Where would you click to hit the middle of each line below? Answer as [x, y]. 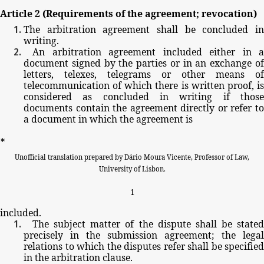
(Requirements [78, 14]
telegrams [129, 75]
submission [132, 235]
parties [152, 63]
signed [86, 63]
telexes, [80, 75]
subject [70, 224]
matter [105, 224]
